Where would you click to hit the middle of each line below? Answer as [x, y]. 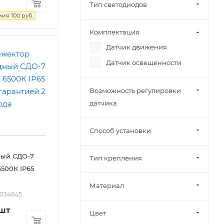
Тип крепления [116, 158]
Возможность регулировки [135, 90]
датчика [103, 103]
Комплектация [114, 32]
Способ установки [120, 130]
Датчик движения [136, 47]
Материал [107, 185]
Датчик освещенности [144, 62]
